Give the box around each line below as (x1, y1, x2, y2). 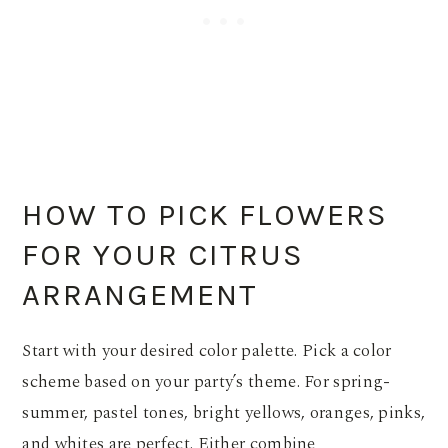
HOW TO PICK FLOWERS (22, 197, 389, 234)
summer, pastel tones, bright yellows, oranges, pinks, (22, 400, 426, 427)
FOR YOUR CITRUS (22, 237, 305, 274)
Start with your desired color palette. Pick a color (22, 338, 392, 365)
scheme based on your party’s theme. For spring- (22, 369, 391, 396)
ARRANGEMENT (22, 277, 259, 314)
